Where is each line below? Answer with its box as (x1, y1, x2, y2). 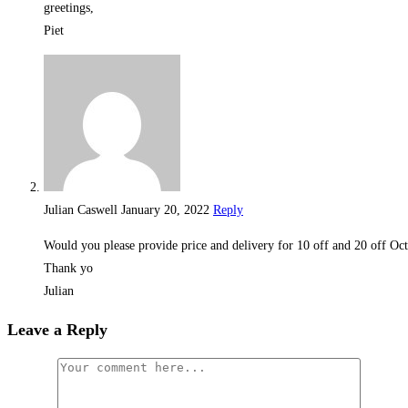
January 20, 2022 (121, 202, 209, 217)
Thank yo (44, 260, 93, 275)
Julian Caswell (44, 202, 121, 217)
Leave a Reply (7, 320, 107, 339)
